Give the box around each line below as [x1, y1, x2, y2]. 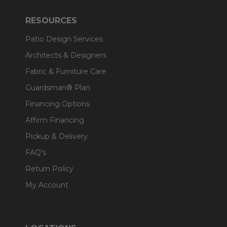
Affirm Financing [25, 116, 84, 125]
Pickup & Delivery [25, 132, 88, 141]
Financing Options [25, 99, 90, 108]
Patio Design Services [25, 34, 103, 44]
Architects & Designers [25, 51, 106, 60]
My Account [25, 180, 68, 190]
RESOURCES [25, 16, 77, 25]
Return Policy [25, 164, 73, 173]
